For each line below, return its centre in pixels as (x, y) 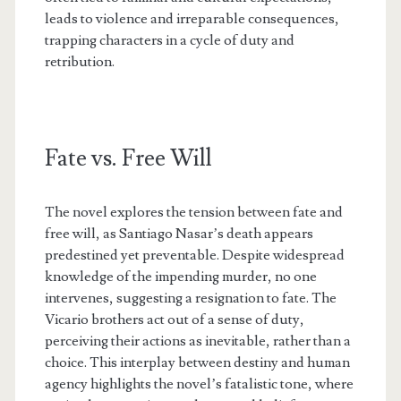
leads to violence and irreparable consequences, (192, 19)
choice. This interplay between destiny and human (197, 363)
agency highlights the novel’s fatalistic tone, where (199, 384)
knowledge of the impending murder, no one (180, 277)
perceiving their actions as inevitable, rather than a (197, 341)
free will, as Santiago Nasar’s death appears (179, 234)
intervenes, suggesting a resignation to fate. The (190, 299)
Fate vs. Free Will (128, 159)
